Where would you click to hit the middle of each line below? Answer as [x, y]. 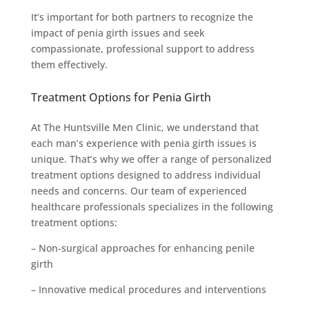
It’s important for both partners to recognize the [142, 17]
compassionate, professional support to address [142, 48]
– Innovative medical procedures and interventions [148, 289]
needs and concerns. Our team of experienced [139, 190]
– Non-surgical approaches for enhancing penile [142, 248]
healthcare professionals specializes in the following [152, 206]
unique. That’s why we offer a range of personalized [151, 159]
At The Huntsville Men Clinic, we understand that [144, 127]
